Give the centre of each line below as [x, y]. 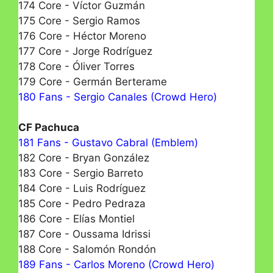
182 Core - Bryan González [84, 158]
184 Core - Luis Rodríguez [82, 189]
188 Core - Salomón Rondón [87, 250]
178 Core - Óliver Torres [76, 66]
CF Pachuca [49, 128]
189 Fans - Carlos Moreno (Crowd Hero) [116, 265]
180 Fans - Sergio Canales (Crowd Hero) [118, 97]
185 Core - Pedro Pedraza [82, 204]
